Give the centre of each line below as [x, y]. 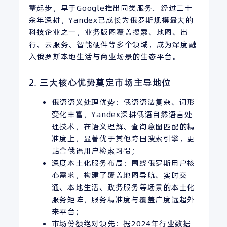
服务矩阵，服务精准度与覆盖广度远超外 [123, 200]
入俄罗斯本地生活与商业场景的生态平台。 [104, 56]
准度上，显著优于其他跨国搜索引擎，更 [123, 139]
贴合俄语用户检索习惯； [95, 151]
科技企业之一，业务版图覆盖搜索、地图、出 [108, 32]
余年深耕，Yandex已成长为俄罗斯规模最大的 [111, 20]
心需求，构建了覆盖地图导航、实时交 [119, 175]
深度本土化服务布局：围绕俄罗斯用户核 [123, 163]
